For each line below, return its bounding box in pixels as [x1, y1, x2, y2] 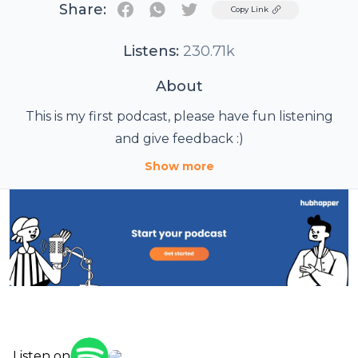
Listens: [123, 42, 179, 60]
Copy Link [231, 5, 268, 14]
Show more [144, 159, 214, 173]
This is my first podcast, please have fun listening [25, 109, 333, 124]
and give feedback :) [114, 131, 244, 146]
